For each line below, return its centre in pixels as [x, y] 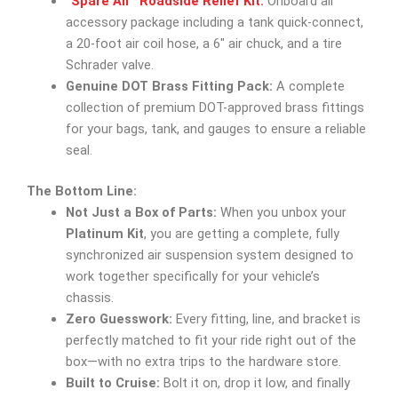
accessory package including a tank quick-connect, [214, 23]
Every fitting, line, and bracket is [266, 319]
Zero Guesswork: [119, 319]
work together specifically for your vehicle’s [192, 277]
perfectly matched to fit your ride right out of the [211, 341]
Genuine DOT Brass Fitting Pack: [169, 87]
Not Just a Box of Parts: [141, 213]
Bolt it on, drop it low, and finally [255, 383]
